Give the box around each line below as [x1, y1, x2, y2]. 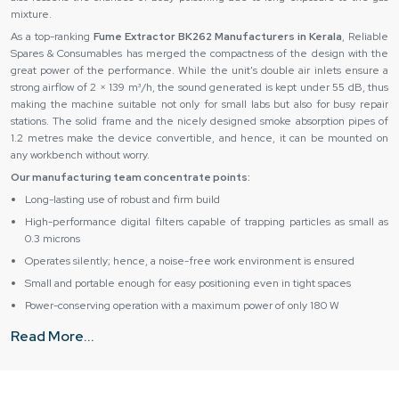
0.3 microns [25, 232, 80, 246]
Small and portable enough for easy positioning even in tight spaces [25, 276, 351, 290]
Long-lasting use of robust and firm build [25, 192, 220, 207]
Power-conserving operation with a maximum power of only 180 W [25, 298, 339, 313]
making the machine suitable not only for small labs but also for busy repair [11, 97, 388, 111]
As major [11, 360, 55, 374]
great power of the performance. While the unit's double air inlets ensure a [11, 63, 388, 77]
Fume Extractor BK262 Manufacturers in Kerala [94, 29, 342, 44]
